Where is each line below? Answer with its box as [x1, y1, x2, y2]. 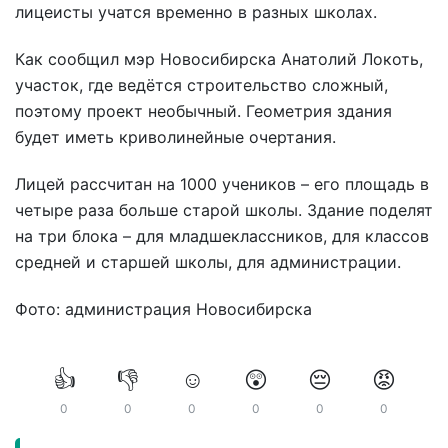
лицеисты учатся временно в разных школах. [15, 2, 377, 23]
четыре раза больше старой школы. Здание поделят [15, 199, 433, 220]
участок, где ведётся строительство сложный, [15, 75, 388, 96]
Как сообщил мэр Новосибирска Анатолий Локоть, [15, 49, 423, 70]
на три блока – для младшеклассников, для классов [15, 225, 429, 246]
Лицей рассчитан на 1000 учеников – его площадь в [15, 173, 429, 194]
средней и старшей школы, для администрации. [15, 251, 401, 272]
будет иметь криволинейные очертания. [15, 127, 336, 148]
